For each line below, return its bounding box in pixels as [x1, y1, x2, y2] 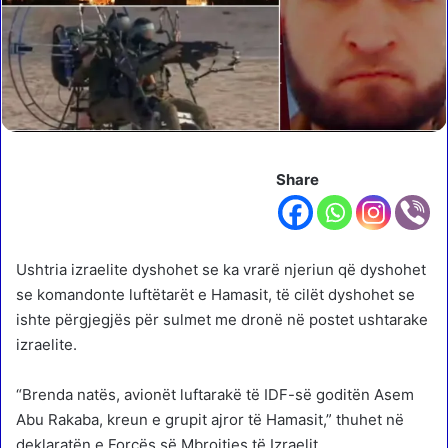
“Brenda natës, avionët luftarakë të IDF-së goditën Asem [16, 385, 414, 405]
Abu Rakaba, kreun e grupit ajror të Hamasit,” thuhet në [16, 410, 404, 430]
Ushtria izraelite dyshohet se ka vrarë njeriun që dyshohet [16, 260, 426, 280]
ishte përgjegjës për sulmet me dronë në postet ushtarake [16, 310, 428, 330]
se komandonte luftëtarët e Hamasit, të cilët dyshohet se [16, 285, 415, 305]
